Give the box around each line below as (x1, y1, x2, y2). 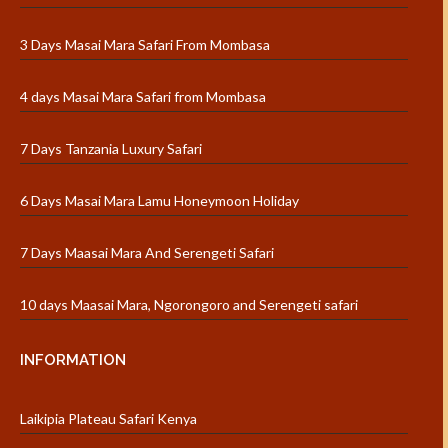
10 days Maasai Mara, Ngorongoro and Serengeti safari (20, 296, 358, 314)
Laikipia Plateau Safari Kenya (20, 410, 197, 428)
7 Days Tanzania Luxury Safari (20, 140, 202, 158)
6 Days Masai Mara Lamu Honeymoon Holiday (20, 192, 299, 210)
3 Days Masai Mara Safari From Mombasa (20, 36, 270, 54)
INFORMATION (20, 351, 126, 370)
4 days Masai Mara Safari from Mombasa (20, 88, 266, 106)
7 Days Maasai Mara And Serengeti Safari (20, 244, 274, 262)
